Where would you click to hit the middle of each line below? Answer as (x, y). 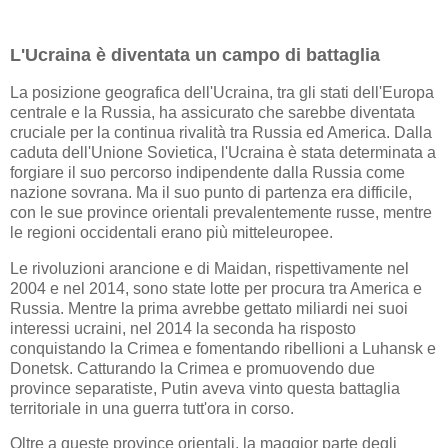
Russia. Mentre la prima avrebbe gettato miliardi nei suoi (209, 308)
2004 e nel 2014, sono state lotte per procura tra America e (216, 288)
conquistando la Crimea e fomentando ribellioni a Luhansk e (223, 348)
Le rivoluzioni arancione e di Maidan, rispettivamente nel (209, 268)
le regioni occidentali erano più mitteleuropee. (171, 232)
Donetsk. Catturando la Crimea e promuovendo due (192, 368)
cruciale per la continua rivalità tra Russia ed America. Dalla (221, 132)
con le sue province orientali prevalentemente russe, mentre (221, 212)
